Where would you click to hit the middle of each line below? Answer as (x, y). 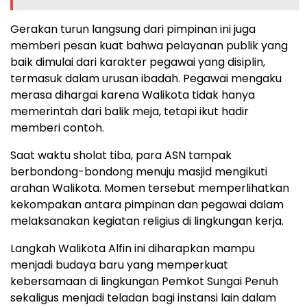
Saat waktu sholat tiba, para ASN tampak (121, 156)
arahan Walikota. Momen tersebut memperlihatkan (150, 188)
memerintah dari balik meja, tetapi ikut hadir (130, 112)
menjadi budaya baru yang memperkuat (119, 265)
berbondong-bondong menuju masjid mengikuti (139, 172)
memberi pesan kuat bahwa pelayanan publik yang (149, 46)
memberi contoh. (57, 128)
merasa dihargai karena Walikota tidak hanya (133, 95)
